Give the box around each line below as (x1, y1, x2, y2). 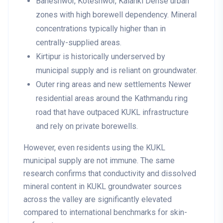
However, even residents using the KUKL (23, 143, 165, 153)
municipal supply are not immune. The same (23, 156, 175, 166)
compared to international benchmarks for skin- (23, 208, 187, 218)
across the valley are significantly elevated (23, 195, 172, 205)
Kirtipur (36, 52, 61, 62)
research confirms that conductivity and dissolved (23, 169, 196, 179)
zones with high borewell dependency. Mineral (36, 10, 197, 20)
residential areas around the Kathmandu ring (36, 94, 188, 104)
